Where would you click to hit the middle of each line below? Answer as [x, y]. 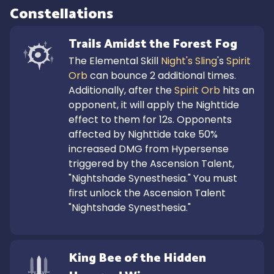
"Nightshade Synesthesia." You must [153, 178]
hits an [237, 90]
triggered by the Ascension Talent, [151, 164]
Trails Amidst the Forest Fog [153, 44]
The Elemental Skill [115, 61]
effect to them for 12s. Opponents [150, 120]
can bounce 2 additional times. [162, 76]
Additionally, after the [121, 90]
